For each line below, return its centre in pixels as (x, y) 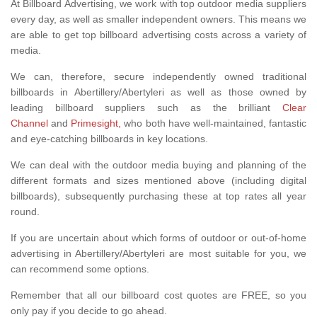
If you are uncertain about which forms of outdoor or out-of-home (158, 238)
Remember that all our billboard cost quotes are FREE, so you (158, 295)
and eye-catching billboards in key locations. (111, 139)
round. (25, 212)
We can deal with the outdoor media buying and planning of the (158, 165)
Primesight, (96, 123)
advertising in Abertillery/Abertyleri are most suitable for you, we (158, 254)
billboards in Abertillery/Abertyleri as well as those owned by (158, 92)
